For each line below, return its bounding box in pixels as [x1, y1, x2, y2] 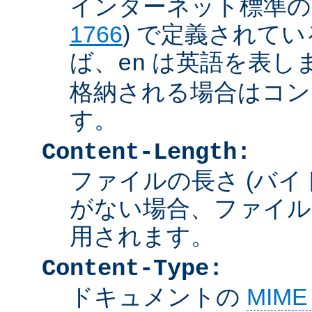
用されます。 [70, 222, 214, 249]
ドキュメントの [70, 283, 247, 310]
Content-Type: [42, 255, 223, 282]
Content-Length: [42, 139, 251, 166]
